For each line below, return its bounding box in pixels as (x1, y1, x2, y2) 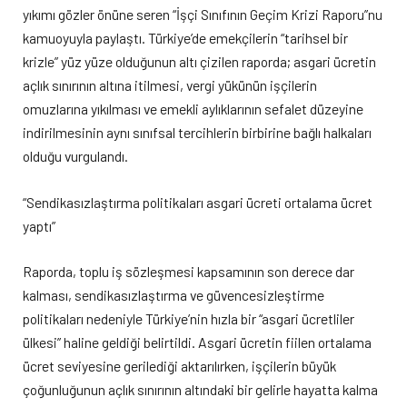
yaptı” (23, 216, 55, 234)
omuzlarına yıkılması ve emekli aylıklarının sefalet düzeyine (23, 100, 363, 118)
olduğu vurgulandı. (23, 147, 128, 165)
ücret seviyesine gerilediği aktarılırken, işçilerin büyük (23, 356, 336, 374)
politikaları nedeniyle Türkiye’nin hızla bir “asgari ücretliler (23, 309, 354, 327)
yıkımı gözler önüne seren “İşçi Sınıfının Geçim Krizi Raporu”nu (23, 5, 382, 24)
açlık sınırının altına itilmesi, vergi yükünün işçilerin (23, 76, 317, 94)
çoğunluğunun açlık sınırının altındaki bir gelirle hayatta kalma (23, 380, 378, 398)
